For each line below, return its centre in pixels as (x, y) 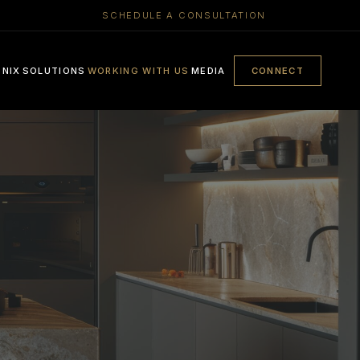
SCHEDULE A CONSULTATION (184, 15)
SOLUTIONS (54, 71)
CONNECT (277, 71)
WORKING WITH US (138, 71)
